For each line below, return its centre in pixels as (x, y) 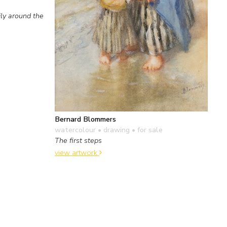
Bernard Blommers (85, 119)
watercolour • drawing (92, 129)
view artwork (77, 153)
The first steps (78, 140)
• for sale (146, 129)
